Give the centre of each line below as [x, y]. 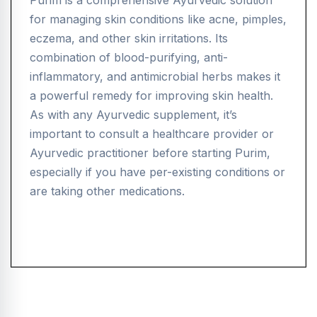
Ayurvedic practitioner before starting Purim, [150, 153]
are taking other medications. [107, 191]
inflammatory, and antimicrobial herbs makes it [155, 77]
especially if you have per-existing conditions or [157, 172]
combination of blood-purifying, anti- [129, 58]
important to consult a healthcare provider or [152, 134]
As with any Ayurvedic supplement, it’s [133, 115]
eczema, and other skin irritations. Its [129, 39]
